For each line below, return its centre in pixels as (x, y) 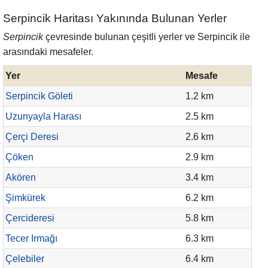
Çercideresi (30, 218)
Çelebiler (25, 259)
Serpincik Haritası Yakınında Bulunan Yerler (115, 18)
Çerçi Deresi (32, 137)
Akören (21, 177)
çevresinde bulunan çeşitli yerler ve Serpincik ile (147, 37)
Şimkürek (25, 198)
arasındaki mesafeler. (48, 52)
